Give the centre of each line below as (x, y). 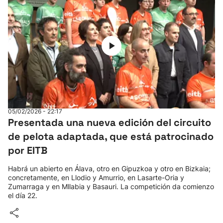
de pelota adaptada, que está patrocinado (111, 136)
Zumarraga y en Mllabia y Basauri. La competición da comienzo (111, 186)
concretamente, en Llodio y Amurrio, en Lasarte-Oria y (96, 177)
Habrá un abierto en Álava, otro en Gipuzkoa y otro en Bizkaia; (109, 168)
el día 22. (23, 195)
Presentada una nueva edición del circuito (110, 122)
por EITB (28, 150)
